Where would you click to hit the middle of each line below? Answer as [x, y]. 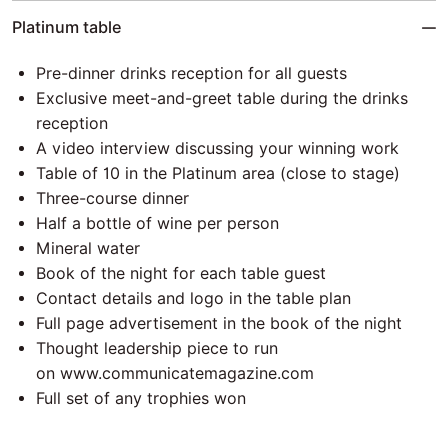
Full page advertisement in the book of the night [219, 323]
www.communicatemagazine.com [187, 373]
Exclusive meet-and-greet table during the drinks [222, 98]
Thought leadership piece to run [157, 348]
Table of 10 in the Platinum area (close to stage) [218, 173]
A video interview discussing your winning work [217, 148]
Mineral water [88, 248]
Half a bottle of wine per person [157, 223]
